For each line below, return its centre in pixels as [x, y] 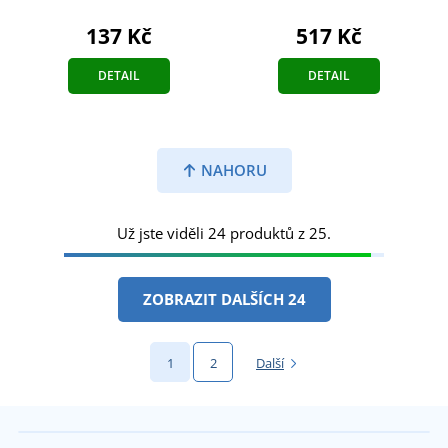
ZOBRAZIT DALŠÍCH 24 [224, 299]
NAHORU [231, 170]
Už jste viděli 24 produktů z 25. [224, 233]
